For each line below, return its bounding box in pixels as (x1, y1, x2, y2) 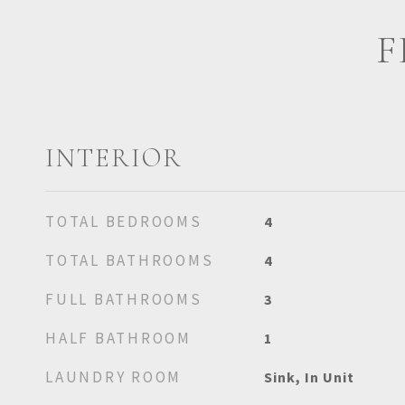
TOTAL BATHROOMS (45, 250, 214, 270)
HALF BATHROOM (45, 328, 192, 348)
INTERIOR (45, 142, 183, 174)
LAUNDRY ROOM (45, 367, 182, 387)
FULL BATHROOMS (45, 289, 202, 309)
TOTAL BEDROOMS (45, 212, 202, 231)
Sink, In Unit (263, 368, 354, 386)
